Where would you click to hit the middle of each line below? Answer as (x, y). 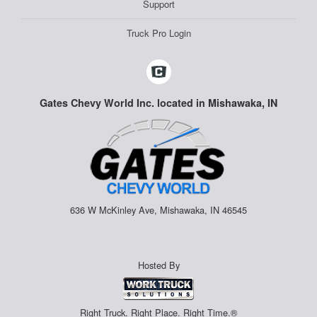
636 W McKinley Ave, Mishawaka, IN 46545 (158, 210)
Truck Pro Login (158, 33)
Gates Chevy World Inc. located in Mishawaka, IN (158, 103)
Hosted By (158, 265)
